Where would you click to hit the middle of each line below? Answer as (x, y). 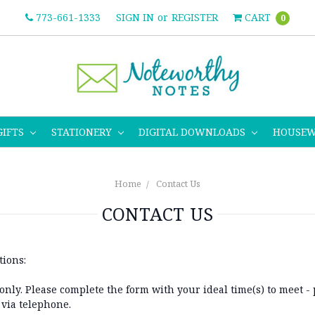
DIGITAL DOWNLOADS (194, 131)
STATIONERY (83, 131)
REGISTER (194, 17)
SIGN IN (135, 17)
